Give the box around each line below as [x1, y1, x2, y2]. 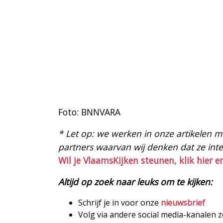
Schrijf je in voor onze [78, 197, 161, 209]
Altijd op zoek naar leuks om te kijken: [58, 176, 213, 188]
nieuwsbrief [161, 197, 205, 209]
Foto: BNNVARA [58, 106, 120, 118]
